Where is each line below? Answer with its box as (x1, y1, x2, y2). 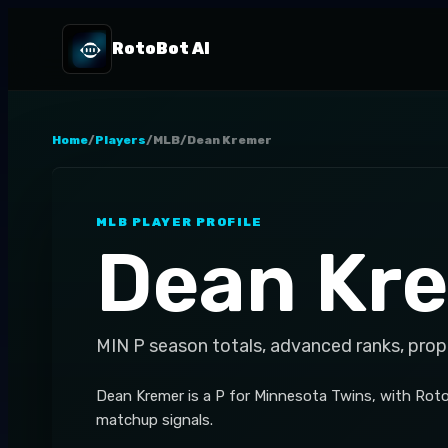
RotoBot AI (111, 39, 210, 58)
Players (95, 133, 146, 147)
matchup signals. (96, 411, 213, 429)
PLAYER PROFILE (128, 215, 263, 229)
